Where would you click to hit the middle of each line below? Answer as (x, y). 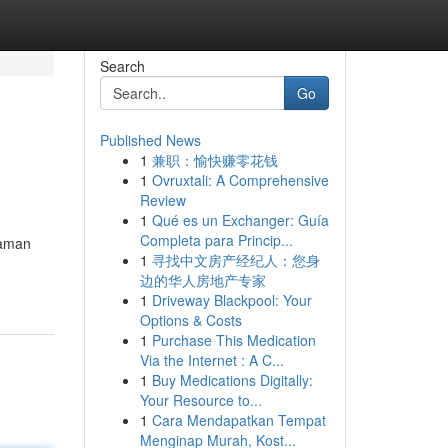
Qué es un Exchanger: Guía (240, 220)
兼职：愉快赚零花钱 (214, 160)
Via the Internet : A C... (211, 360)
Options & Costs (190, 320)
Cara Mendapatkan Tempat (238, 420)
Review (162, 200)
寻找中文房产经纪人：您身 (235, 260)
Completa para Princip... (216, 240)
